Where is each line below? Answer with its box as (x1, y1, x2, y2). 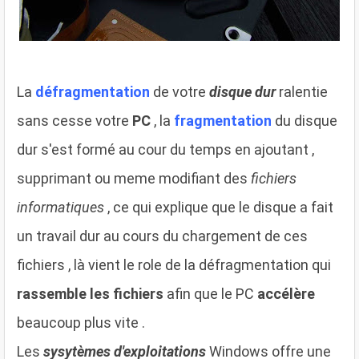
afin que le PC (163, 284, 257, 302)
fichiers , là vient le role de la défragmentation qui (17, 256, 331, 273)
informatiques (17, 198, 104, 216)
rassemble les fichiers (17, 284, 163, 302)
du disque (272, 111, 337, 129)
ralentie (276, 83, 328, 100)
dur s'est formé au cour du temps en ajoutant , (17, 140, 314, 158)
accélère (257, 284, 315, 302)
